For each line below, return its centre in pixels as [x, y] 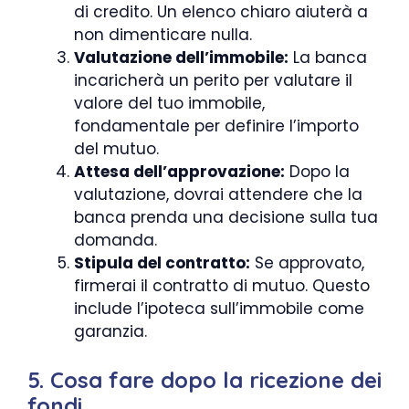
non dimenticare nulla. [163, 35]
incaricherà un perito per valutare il [213, 80]
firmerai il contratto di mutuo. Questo [222, 286]
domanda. [115, 240]
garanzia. [110, 331]
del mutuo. [116, 149]
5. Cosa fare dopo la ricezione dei [204, 379]
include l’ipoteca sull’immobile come [219, 309]
